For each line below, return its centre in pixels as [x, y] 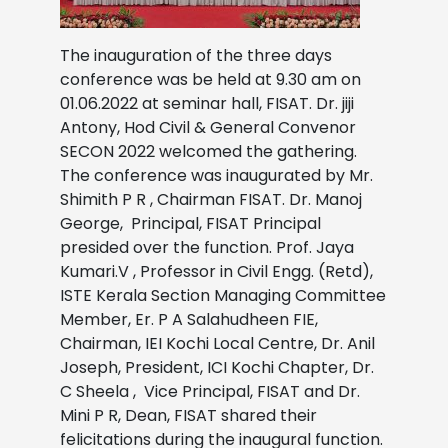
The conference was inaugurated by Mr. [216, 175]
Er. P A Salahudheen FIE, [226, 319]
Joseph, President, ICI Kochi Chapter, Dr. [217, 367]
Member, [97, 319]
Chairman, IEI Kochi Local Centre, [190, 343]
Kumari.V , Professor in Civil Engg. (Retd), [216, 271]
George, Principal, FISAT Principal [190, 223]
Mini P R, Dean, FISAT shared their [188, 415]
